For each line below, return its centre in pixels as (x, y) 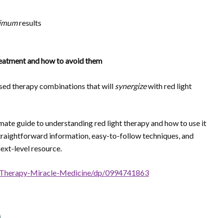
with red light (169, 86)
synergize (131, 86)
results (29, 23)
